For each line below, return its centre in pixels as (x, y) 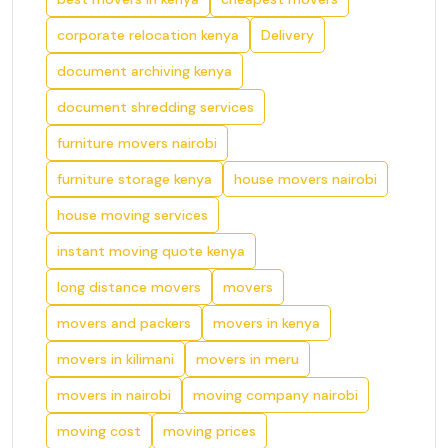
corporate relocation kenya (148, 35)
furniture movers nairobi (137, 143)
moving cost (99, 431)
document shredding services (155, 107)
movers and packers (124, 323)
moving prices (209, 431)
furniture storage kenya (134, 179)
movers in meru (247, 359)
